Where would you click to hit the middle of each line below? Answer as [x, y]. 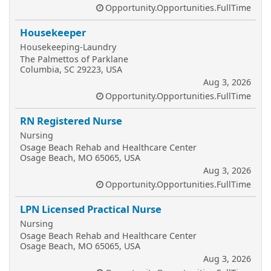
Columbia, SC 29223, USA [71, 69]
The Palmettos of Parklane [74, 59]
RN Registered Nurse [71, 121]
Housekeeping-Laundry [68, 47]
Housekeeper [53, 32]
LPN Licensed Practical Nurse [91, 209]
